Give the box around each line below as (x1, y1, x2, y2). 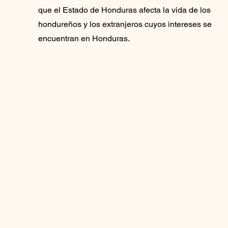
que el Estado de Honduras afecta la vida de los (38, 5, 211, 15)
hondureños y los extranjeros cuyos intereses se (38, 19, 212, 29)
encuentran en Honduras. (38, 33, 130, 43)
